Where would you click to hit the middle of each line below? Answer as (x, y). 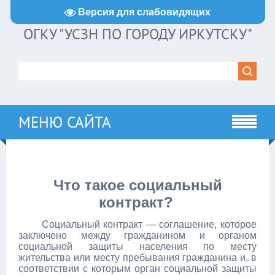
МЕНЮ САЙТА (65, 122)
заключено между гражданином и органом (137, 235)
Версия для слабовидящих (144, 12)
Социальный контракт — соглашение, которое (149, 224)
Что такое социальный (137, 185)
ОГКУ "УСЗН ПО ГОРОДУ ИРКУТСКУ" (137, 34)
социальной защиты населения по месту (137, 246)
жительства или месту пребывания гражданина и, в (137, 258)
